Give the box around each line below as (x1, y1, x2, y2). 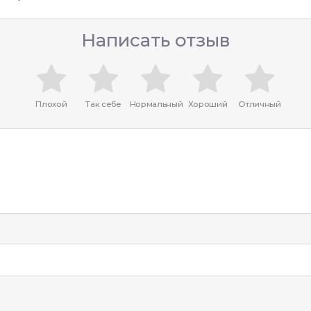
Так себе (85, 99, 121, 109)
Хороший (187, 99, 228, 109)
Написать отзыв (81, 29, 230, 51)
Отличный (238, 99, 281, 109)
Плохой (35, 99, 67, 109)
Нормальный (129, 99, 183, 109)
